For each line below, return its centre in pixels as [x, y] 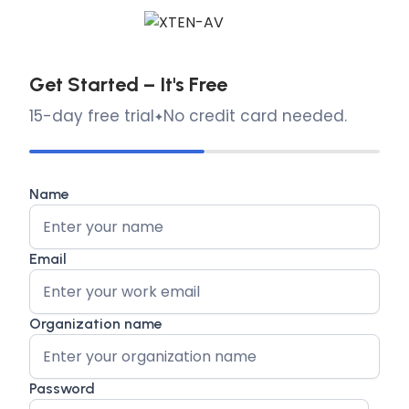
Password [62, 388]
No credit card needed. [255, 116]
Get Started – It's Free [128, 84]
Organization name [96, 324]
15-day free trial [92, 116]
